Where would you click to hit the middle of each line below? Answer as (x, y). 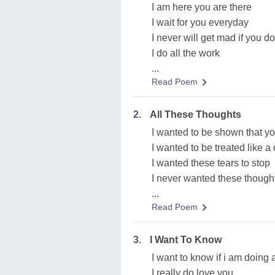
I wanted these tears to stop (211, 163)
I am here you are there (202, 7)
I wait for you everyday (200, 22)
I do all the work (186, 53)
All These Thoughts (196, 114)
